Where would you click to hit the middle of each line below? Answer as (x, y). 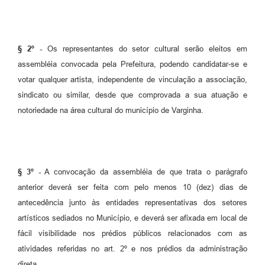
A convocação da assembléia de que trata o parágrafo (144, 172)
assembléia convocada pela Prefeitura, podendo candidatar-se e (132, 64)
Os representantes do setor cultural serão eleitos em (145, 49)
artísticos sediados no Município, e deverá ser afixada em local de (132, 218)
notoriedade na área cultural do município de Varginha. (111, 110)
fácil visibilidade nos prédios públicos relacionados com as (132, 233)
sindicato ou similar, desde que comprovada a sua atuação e (132, 95)
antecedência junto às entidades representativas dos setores (132, 202)
